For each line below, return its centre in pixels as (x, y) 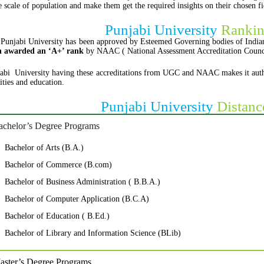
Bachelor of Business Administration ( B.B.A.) (82, 181)
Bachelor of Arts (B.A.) (44, 147)
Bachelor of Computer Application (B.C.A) (77, 199)
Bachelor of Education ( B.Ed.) (57, 216)
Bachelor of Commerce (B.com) (58, 164)
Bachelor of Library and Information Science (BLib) (93, 233)
